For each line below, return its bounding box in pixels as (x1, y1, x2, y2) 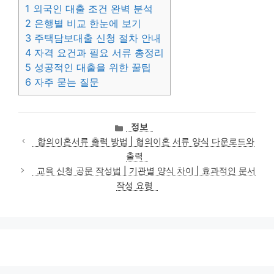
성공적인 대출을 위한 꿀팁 (31, 61, 151, 73)
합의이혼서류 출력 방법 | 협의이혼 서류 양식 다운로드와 (37, 136, 255, 146)
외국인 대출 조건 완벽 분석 (30, 2, 153, 15)
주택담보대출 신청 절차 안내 (31, 31, 161, 44)
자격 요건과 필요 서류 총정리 (31, 46, 164, 59)
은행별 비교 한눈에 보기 (31, 17, 141, 29)
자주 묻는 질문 (31, 75, 99, 88)
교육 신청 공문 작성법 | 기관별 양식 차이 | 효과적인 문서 (36, 165, 256, 176)
